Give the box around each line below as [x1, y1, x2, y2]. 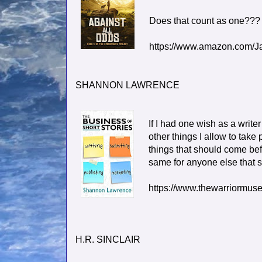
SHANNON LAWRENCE [75, 80, 180, 91]
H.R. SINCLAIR [75, 235, 140, 245]
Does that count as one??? [149, 16, 260, 26]
